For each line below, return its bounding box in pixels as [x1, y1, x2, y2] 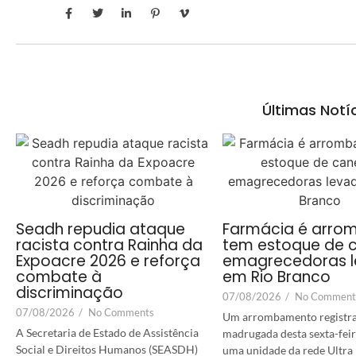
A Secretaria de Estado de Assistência [16, 325, 199, 339]
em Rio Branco [222, 265, 331, 288]
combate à [16, 265, 102, 288]
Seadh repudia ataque [16, 218, 185, 240]
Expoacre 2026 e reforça [16, 250, 200, 272]
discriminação [16, 281, 123, 304]
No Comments [88, 305, 154, 319]
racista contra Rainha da [16, 234, 203, 256]
